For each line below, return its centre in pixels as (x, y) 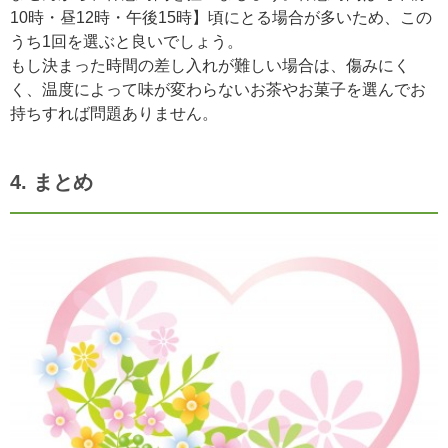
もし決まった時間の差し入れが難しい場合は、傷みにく (210, 65)
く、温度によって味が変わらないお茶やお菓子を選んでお (218, 89)
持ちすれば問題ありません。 (114, 113)
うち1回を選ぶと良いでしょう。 (126, 41)
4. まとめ (51, 181)
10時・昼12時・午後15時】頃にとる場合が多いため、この (221, 17)
